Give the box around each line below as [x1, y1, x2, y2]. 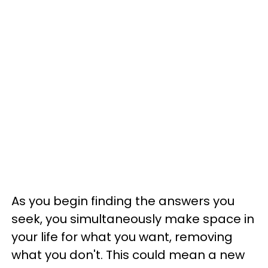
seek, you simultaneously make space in [11, 211, 254, 228]
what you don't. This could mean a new [11, 246, 245, 264]
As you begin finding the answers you [11, 193, 234, 210]
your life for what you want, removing [11, 229, 233, 246]
